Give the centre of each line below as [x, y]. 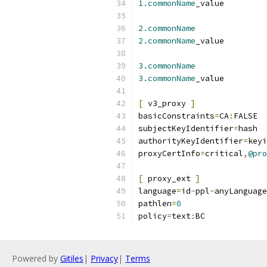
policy [153, 216]
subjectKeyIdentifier [186, 128]
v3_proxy [167, 103]
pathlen [155, 204]
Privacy [104, 258]
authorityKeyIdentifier [191, 141]
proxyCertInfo [169, 153]
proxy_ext [169, 178]
